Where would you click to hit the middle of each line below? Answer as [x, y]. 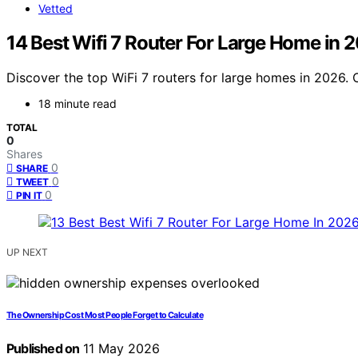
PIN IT [29, 196]
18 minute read [78, 104]
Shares [24, 154]
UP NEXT [27, 253]
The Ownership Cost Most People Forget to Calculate [105, 316]
